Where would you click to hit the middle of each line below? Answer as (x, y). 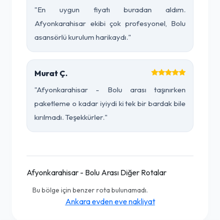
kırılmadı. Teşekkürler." (71, 117)
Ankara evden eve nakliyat (110, 201)
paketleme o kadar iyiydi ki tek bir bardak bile (110, 103)
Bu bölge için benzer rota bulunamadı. (90, 190)
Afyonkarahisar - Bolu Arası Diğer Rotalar (96, 172)
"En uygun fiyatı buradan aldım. (110, 10)
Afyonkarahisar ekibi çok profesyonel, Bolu (110, 23)
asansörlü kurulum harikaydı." (83, 37)
